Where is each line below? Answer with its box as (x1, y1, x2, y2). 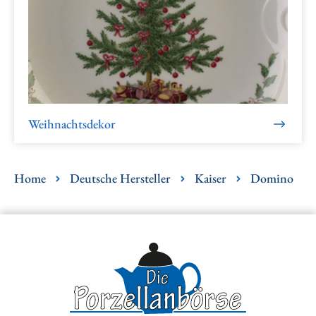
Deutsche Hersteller (70, 170, 171, 187)
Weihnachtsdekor (28, 116, 116, 133)
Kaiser (195, 170, 226, 187)
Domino (250, 170, 293, 187)
